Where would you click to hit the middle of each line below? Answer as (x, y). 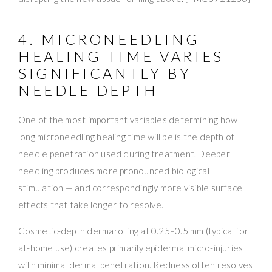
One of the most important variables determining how (128, 119)
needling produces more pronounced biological (114, 170)
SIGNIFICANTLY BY (105, 73)
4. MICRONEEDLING (109, 39)
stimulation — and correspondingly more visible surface (131, 187)
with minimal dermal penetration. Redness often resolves (136, 264)
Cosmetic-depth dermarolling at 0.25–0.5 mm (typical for (134, 230)
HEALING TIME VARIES (121, 56)
